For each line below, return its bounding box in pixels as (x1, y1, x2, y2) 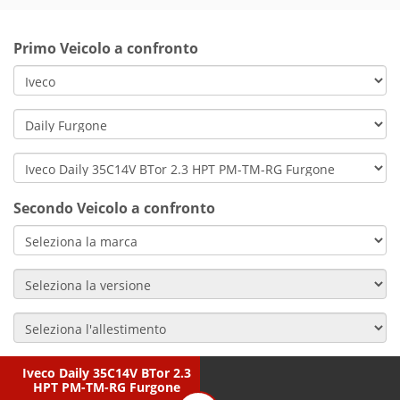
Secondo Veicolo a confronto (13, 198, 215, 218)
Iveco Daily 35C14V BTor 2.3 (21, 364, 191, 381)
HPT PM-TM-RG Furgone (32, 379, 180, 396)
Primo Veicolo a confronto (13, 38, 198, 58)
